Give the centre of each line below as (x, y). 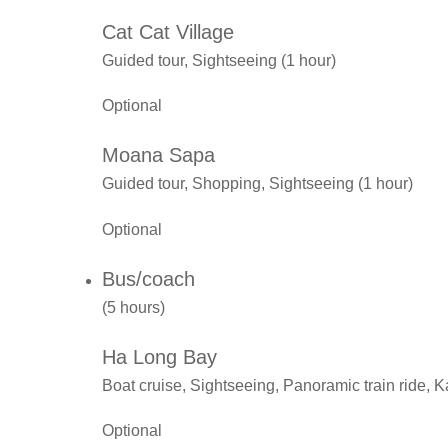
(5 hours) (133, 307)
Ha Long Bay (159, 356)
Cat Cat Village (168, 31)
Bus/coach (148, 278)
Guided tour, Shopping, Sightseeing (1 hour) (257, 184)
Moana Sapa (158, 155)
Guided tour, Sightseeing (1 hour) (219, 60)
